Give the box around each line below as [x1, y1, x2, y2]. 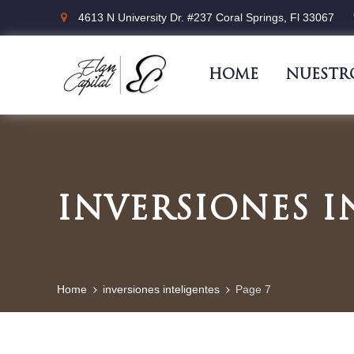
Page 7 [235, 283, 271, 296]
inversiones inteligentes [103, 283, 220, 296]
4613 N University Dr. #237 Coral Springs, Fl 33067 [78, 11, 334, 24]
